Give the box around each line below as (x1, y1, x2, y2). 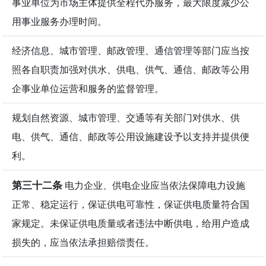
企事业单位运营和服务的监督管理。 (12, 81, 164, 95)
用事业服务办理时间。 (12, 14, 107, 28)
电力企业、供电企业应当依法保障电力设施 (62, 178, 245, 192)
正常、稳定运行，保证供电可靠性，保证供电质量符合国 (12, 197, 249, 211)
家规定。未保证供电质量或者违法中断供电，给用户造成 (12, 216, 249, 230)
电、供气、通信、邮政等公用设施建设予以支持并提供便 (12, 129, 249, 143)
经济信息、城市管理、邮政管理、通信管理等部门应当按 (12, 43, 249, 57)
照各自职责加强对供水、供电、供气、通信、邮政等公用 (12, 62, 249, 76)
